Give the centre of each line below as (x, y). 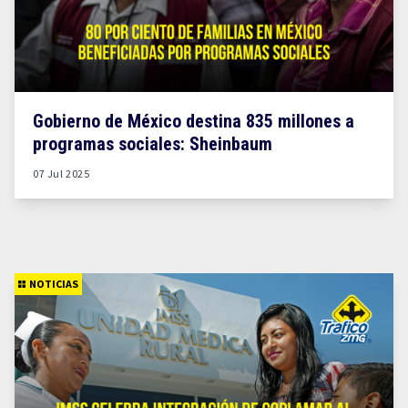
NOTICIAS (54, 284)
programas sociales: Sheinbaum (153, 144)
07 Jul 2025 (61, 173)
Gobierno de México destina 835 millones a (194, 121)
